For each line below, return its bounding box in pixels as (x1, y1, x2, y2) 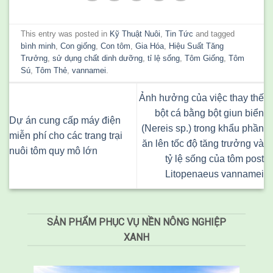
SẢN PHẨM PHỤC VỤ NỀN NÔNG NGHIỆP (47, 216, 226, 229)
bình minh (21, 41, 56, 51)
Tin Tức (165, 29, 194, 39)
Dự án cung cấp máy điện (9, 115, 121, 126)
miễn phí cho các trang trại (9, 130, 122, 141)
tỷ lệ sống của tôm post (165, 153, 264, 164)
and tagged (193, 29, 235, 39)
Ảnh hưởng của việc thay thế (139, 92, 264, 103)
